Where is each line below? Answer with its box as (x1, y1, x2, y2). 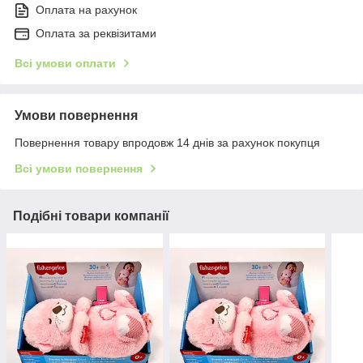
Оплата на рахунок (36, 3, 137, 17)
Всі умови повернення (15, 162, 143, 176)
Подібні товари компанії (13, 209, 169, 224)
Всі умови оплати (15, 57, 116, 70)
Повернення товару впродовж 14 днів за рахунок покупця (15, 136, 320, 150)
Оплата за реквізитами (36, 27, 156, 41)
